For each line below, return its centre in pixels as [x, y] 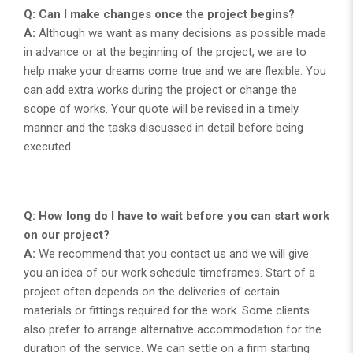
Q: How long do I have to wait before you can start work [176, 216]
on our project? [67, 234]
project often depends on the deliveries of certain [152, 291]
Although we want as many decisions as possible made [181, 33]
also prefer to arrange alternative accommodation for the [173, 329]
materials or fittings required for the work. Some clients [167, 310]
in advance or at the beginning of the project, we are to [165, 52]
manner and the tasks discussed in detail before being [163, 127]
